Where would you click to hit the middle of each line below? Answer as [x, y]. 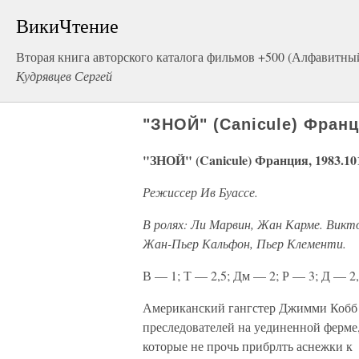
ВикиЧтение [67, 26]
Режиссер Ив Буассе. [200, 192]
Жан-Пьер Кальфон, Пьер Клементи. [244, 243]
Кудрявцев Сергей [64, 76]
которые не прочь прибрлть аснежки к [248, 346]
